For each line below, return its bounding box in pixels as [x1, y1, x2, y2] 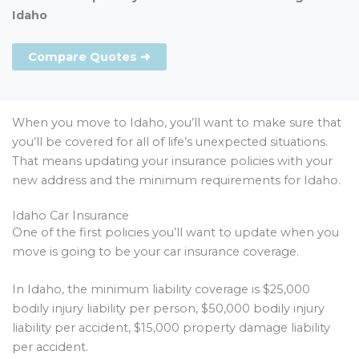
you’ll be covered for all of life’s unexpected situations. [12, 135, 328, 150]
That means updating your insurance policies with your [12, 154, 333, 169]
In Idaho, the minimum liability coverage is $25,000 [12, 281, 310, 296]
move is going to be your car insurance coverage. [12, 244, 299, 259]
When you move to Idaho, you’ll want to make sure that [12, 115, 341, 131]
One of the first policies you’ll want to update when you [12, 224, 339, 240]
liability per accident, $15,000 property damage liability [12, 320, 330, 335]
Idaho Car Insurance [12, 208, 129, 223]
